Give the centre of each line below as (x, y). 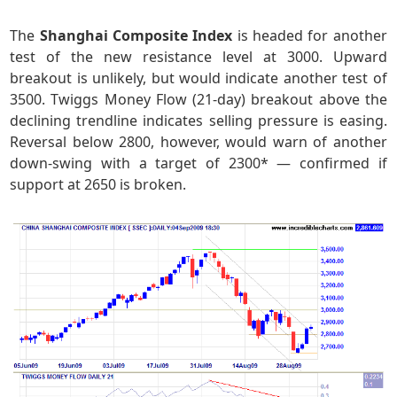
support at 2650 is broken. (98, 185)
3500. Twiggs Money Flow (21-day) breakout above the (198, 100)
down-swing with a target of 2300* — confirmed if (198, 163)
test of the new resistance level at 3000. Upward (198, 57)
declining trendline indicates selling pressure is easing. (198, 121)
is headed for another (310, 36)
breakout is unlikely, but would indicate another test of (198, 78)
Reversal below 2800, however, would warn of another (198, 142)
